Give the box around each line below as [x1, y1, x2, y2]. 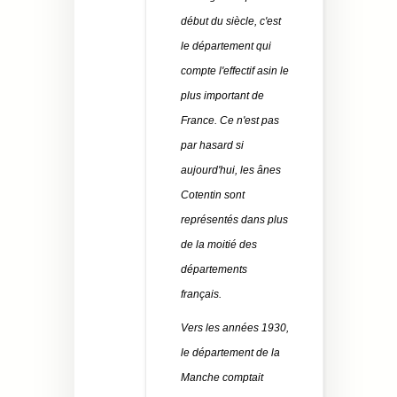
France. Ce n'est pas [181, 114, 279, 128]
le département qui [181, 40, 271, 53]
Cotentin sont [181, 189, 245, 202]
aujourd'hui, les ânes [181, 164, 281, 177]
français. [181, 288, 222, 301]
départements [181, 263, 247, 276]
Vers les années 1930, [181, 322, 289, 335]
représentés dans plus [181, 214, 288, 227]
